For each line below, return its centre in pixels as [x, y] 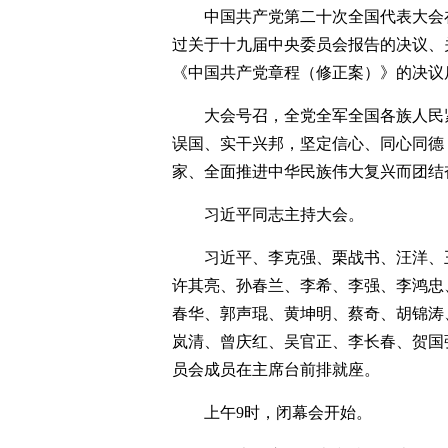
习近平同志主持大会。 [284, 214]
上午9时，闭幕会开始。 [288, 412]
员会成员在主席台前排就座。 [276, 369]
